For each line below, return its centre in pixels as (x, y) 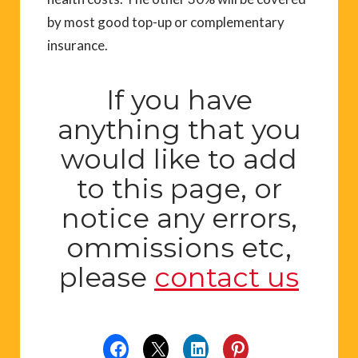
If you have (179, 100)
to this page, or (179, 189)
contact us (227, 278)
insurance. (78, 46)
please (107, 278)
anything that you (179, 130)
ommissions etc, (179, 248)
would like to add (179, 159)
